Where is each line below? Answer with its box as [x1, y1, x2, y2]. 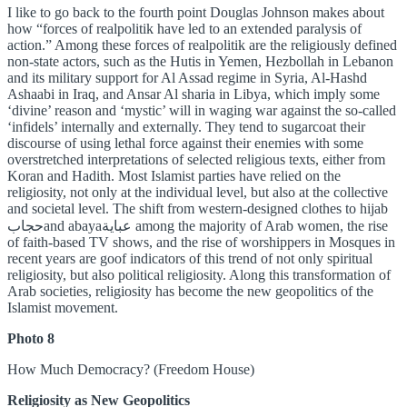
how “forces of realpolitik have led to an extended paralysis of [7, 21, 362, 37]
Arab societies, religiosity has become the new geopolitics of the [7, 283, 373, 300]
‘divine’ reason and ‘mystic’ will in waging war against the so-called [7, 103, 396, 119]
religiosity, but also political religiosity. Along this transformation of [7, 267, 391, 283]
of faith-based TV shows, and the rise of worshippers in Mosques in [7, 234, 395, 251]
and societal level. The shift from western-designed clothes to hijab [7, 201, 388, 217]
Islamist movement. [7, 300, 118, 316]
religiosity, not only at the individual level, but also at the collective [7, 184, 388, 201]
